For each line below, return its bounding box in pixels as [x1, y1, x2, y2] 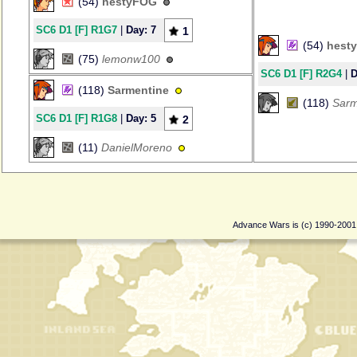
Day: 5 [126, 112, 156, 124]
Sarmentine [108, 84, 169, 96]
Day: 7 [126, 24, 156, 36]
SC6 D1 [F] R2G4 [261, 68, 342, 80]
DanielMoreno [101, 141, 172, 154]
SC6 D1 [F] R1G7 [36, 24, 117, 36]
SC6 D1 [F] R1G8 [36, 112, 117, 124]
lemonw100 [102, 53, 160, 65]
